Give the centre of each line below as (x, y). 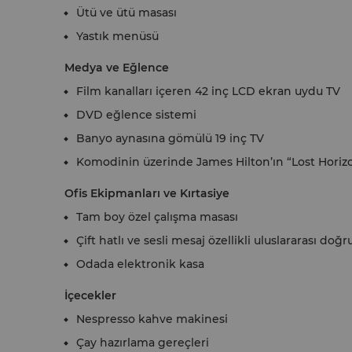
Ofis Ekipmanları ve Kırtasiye (147, 193)
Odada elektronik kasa (140, 264)
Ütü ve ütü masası (126, 13)
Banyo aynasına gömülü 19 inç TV (170, 138)
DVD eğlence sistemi (136, 115)
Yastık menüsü (117, 36)
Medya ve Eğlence (117, 68)
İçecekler (90, 295)
